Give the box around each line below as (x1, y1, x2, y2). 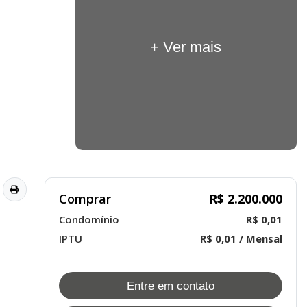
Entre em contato (127, 279, 215, 293)
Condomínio (59, 212, 120, 226)
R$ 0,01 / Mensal (200, 232, 282, 245)
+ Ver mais (150, 38, 222, 56)
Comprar (59, 191, 112, 207)
